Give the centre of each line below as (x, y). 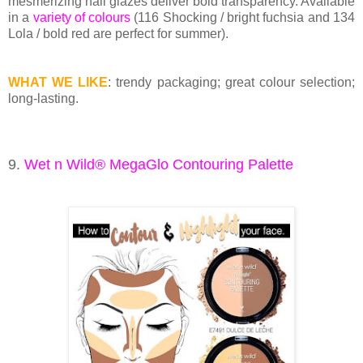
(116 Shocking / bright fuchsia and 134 (243, 18)
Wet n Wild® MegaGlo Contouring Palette (159, 165)
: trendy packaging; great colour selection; (232, 83)
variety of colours (82, 18)
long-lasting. (43, 99)
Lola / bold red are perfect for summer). (118, 34)
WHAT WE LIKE (58, 83)
